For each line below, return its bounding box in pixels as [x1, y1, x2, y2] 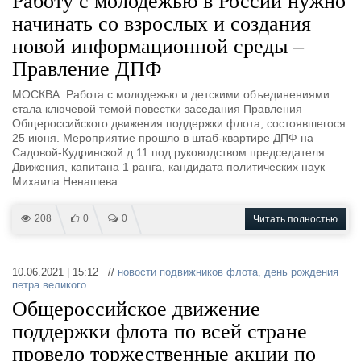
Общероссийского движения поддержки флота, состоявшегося [12, 117, 346, 130]
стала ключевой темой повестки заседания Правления [12, 102, 302, 115]
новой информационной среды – [12, 35, 304, 58]
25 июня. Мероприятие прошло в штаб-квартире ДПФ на [12, 131, 313, 144]
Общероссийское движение [12, 297, 260, 321]
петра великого [12, 279, 86, 291]
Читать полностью [253, 214, 338, 225]
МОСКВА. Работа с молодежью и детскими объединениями [12, 88, 330, 101]
